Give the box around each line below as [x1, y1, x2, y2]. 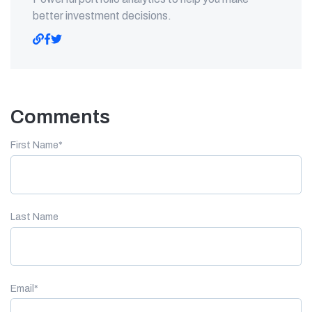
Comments [10, 106, 110, 127]
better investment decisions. [33, 10, 171, 22]
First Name [10, 140, 58, 150]
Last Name [10, 211, 58, 222]
